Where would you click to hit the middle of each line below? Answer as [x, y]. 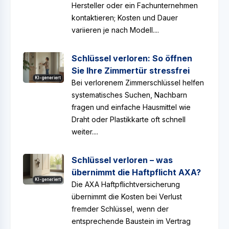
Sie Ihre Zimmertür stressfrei [131, 71]
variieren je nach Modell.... [115, 30]
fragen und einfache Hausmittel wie [131, 107]
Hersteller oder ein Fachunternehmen [135, 5]
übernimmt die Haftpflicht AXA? [136, 172]
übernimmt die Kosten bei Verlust [127, 197]
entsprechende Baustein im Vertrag [131, 221]
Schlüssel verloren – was [122, 160]
